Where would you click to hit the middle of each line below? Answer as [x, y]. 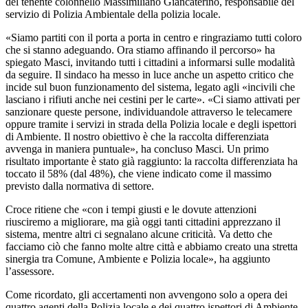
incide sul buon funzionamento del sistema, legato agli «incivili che [150, 87]
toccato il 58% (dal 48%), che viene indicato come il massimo [139, 173]
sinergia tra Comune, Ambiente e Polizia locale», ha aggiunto [138, 258]
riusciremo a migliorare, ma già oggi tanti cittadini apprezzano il [143, 221]
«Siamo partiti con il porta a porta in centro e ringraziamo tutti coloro [154, 37]
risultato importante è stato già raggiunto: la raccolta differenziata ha [152, 161]
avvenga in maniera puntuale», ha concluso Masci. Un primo [137, 148]
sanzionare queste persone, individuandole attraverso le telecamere [149, 111]
